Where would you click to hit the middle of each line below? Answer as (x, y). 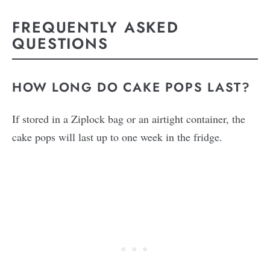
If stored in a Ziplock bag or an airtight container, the (129, 119)
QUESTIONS (60, 43)
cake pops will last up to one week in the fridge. (119, 137)
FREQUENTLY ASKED (96, 27)
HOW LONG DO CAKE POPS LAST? (134, 88)
